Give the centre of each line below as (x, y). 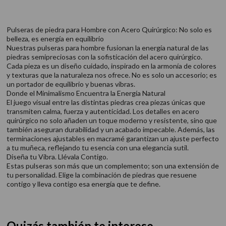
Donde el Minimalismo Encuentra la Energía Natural (86, 93)
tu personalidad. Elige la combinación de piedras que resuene (101, 175)
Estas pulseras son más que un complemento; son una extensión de (112, 166)
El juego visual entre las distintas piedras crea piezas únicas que (106, 102)
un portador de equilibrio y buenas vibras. (71, 84)
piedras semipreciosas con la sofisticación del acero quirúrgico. (104, 57)
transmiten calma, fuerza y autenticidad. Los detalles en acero (103, 111)
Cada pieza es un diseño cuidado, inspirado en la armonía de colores (111, 66)
